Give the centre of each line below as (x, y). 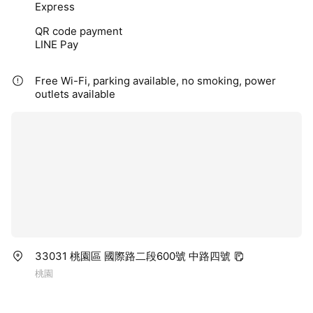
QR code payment (79, 31)
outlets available (75, 94)
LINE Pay (57, 45)
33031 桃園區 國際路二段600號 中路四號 (133, 256)
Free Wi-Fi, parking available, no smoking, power (155, 81)
